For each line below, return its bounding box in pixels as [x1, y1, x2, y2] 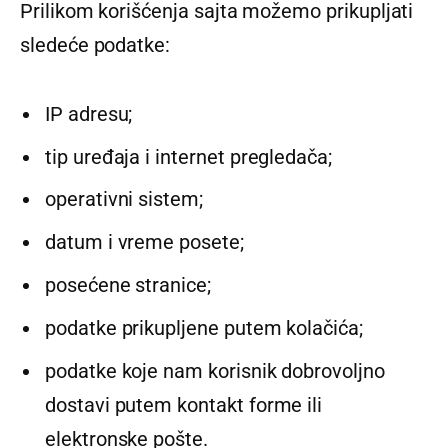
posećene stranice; [45, 273, 211, 298]
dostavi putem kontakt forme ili [45, 392, 323, 417]
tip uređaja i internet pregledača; [45, 144, 332, 169]
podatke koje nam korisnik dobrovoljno [45, 358, 385, 383]
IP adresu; [45, 101, 133, 126]
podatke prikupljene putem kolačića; [45, 315, 363, 340]
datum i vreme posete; [45, 230, 244, 255]
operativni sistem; [45, 187, 203, 212]
